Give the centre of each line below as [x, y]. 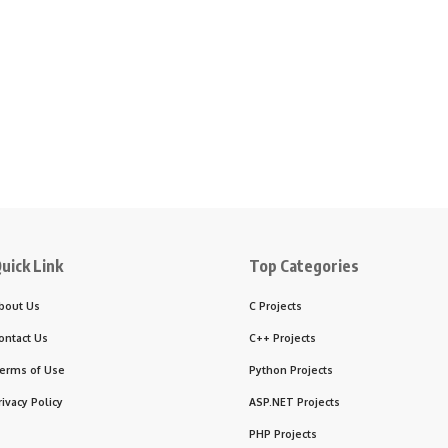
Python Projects [291, 369]
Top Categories [304, 265]
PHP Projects [283, 433]
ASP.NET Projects [294, 401]
